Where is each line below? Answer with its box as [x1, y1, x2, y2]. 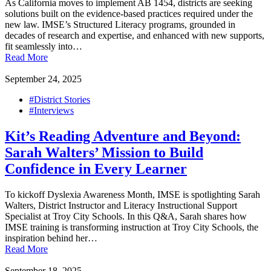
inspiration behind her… [5, 232, 97, 243]
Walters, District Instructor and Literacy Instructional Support [5, 200, 237, 211]
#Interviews [29, 105, 74, 116]
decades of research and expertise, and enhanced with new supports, [5, 30, 264, 41]
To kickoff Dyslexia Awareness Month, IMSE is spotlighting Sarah [5, 189, 260, 200]
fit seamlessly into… [5, 41, 82, 51]
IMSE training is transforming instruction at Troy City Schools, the [5, 221, 258, 232]
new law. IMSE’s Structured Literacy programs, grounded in [5, 19, 235, 30]
